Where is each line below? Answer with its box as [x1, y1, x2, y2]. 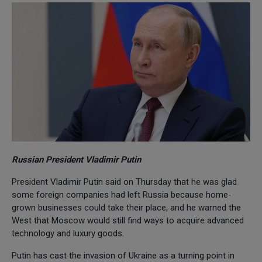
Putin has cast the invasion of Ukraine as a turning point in [12, 250, 235, 261]
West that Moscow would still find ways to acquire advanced [12, 215, 244, 226]
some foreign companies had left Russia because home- [12, 189, 232, 200]
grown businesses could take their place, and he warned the [12, 202, 241, 213]
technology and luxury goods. [12, 227, 124, 239]
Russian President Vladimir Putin [12, 154, 141, 165]
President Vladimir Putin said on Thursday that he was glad [12, 176, 237, 187]
